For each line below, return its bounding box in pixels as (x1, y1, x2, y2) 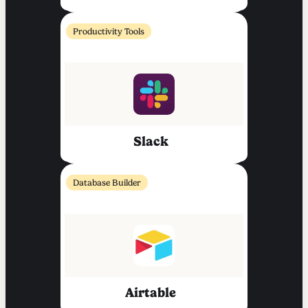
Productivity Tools (73, 26, 144, 37)
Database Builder (73, 177, 141, 188)
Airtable (125, 285, 176, 301)
